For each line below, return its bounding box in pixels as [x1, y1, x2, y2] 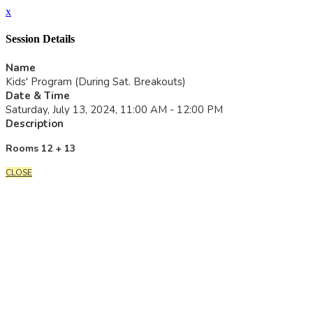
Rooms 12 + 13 [6, 141, 75, 155]
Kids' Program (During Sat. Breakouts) [6, 74, 186, 89]
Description [6, 116, 64, 131]
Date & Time [6, 88, 70, 103]
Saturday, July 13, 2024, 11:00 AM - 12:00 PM [6, 102, 223, 117]
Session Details [6, 33, 75, 45]
